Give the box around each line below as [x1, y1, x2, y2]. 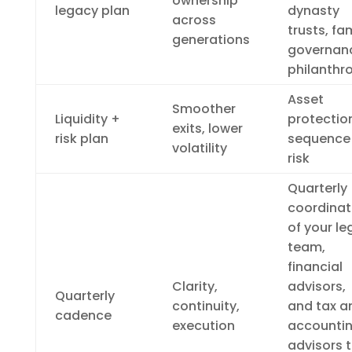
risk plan [54, 129, 108, 148]
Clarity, [171, 277, 218, 295]
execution [171, 316, 235, 335]
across [171, 10, 216, 29]
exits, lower [171, 119, 243, 137]
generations [171, 30, 250, 49]
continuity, [171, 296, 240, 315]
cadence [54, 306, 112, 324]
